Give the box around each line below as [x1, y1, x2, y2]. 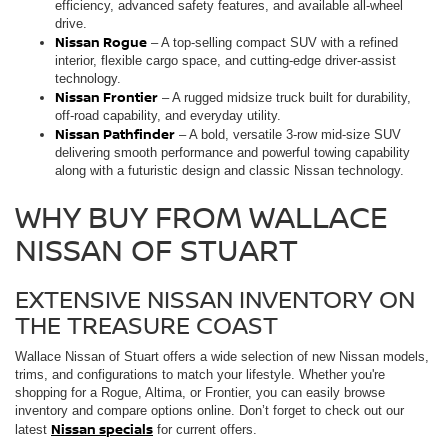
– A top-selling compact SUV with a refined [147, 34, 398, 50]
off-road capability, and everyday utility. [55, 107, 281, 123]
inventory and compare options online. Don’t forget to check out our [15, 402, 404, 418]
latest [15, 421, 51, 437]
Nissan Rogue [55, 32, 147, 51]
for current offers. [153, 421, 257, 437]
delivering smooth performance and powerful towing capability [55, 144, 410, 160]
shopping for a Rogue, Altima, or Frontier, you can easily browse [15, 384, 385, 400]
